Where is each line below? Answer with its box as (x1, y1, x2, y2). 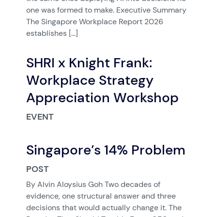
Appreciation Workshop (26, 89, 179, 106)
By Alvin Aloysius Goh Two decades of (26, 180, 160, 189)
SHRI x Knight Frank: (26, 54, 152, 71)
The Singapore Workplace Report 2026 (26, 17, 163, 26)
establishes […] (26, 29, 78, 38)
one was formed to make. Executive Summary (26, 5, 186, 15)
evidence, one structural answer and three (26, 191, 176, 201)
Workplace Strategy (26, 72, 154, 88)
